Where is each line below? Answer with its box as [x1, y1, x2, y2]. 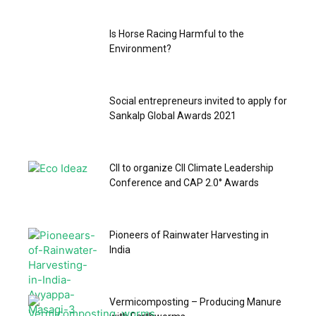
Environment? [109, 42, 171, 54]
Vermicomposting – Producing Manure [109, 296, 281, 308]
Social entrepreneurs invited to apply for [109, 95, 287, 107]
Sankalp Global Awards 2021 [109, 109, 236, 121]
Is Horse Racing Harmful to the [109, 28, 244, 39]
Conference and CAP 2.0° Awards [109, 176, 259, 188]
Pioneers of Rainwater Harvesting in [109, 229, 269, 241]
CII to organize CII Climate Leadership [109, 162, 274, 174]
